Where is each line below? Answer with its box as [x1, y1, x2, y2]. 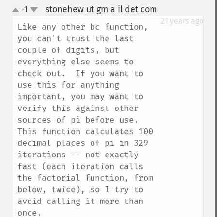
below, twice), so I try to [17, 185, 143, 195]
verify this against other [17, 103, 139, 113]
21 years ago [161, 16, 203, 26]
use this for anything [17, 80, 119, 90]
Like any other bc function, [17, 22, 148, 32]
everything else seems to [17, 57, 134, 67]
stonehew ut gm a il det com [45, 4, 157, 15]
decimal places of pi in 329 [17, 138, 148, 148]
